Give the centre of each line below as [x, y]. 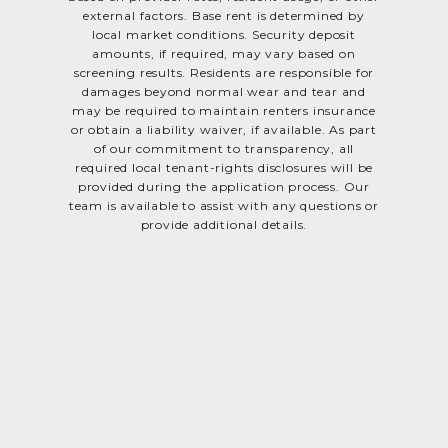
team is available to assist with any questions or [224, 205]
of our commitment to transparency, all [224, 148]
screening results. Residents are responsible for [224, 72]
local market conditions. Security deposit [224, 34]
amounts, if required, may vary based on [224, 53]
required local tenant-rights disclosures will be [224, 167]
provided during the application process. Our [224, 186]
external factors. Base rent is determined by [224, 15]
